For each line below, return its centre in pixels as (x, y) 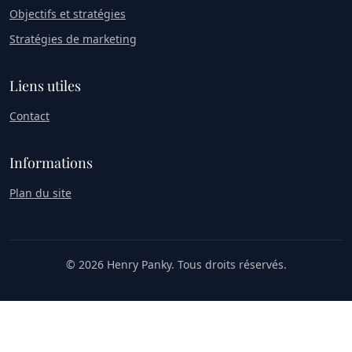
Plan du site (40, 192)
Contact (29, 115)
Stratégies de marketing (73, 38)
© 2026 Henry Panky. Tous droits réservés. (176, 264)
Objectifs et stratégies (68, 13)
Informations (51, 162)
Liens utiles (45, 85)
